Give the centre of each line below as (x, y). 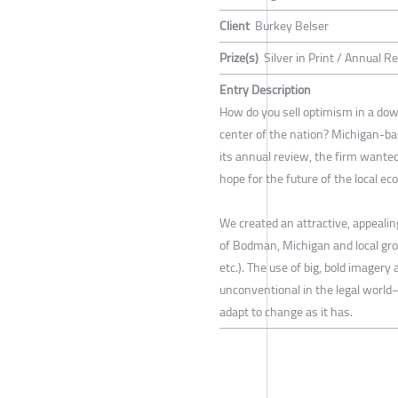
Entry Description (265, 90)
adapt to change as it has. (286, 312)
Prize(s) (239, 58)
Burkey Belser (292, 26)
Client (235, 26)
